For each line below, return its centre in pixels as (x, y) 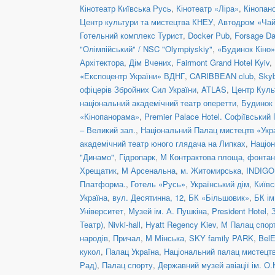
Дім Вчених (150, 62)
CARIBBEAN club (222, 76)
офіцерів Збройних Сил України (138, 89)
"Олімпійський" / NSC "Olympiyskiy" (146, 48)
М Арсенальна (149, 170)
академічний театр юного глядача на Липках (163, 143)
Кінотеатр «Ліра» (207, 8)
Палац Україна (132, 251)
